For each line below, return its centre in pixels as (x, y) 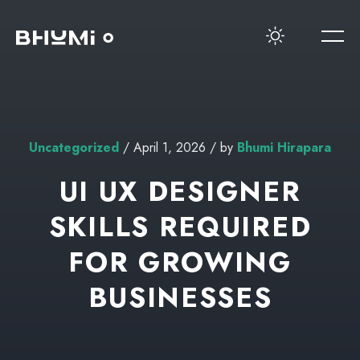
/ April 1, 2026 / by (178, 147)
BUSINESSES (180, 298)
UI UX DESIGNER (180, 192)
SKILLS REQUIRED (180, 227)
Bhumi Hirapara (284, 147)
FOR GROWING (180, 262)
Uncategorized (74, 147)
